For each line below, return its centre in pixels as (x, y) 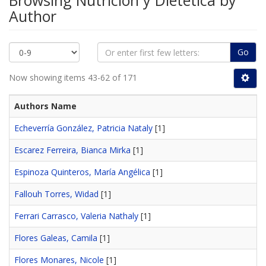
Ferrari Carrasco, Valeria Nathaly (76, 216)
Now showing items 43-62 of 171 (73, 78)
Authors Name (45, 106)
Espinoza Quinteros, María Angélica (82, 172)
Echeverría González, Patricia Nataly (83, 128)
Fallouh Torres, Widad (56, 194)
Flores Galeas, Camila (56, 238)
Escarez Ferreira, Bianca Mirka (72, 150)
